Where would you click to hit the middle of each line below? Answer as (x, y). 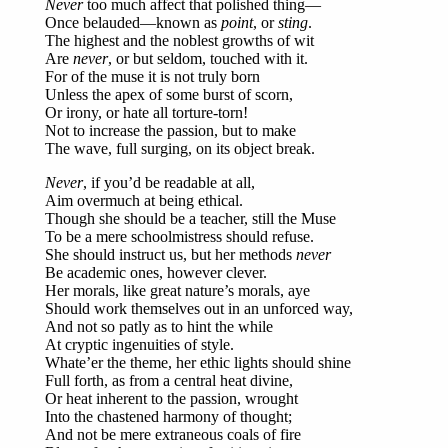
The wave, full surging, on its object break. (180, 149)
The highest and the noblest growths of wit (179, 41)
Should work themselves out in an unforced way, (199, 309)
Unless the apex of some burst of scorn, (169, 95)
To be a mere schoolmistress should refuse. (179, 237)
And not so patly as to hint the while (159, 327)
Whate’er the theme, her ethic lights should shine (198, 363)
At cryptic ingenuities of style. (139, 345)
